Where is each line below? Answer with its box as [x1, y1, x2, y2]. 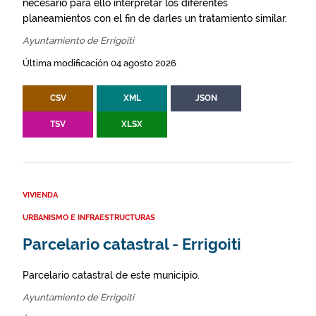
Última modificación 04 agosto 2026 [23, 58, 176, 68]
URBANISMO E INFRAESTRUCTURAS [23, 213, 155, 222]
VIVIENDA [23, 190, 58, 200]
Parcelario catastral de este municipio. [23, 269, 200, 281]
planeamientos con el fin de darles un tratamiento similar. [23, 13, 287, 24]
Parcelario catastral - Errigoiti [23, 236, 241, 253]
